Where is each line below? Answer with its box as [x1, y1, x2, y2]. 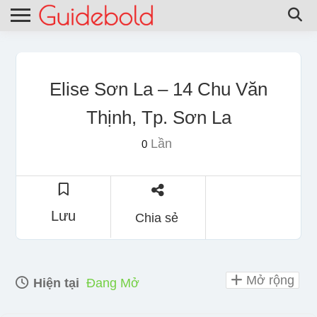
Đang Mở [86, 275, 139, 290]
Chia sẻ [134, 210, 178, 225]
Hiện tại [30, 275, 79, 290]
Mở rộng [243, 272, 294, 287]
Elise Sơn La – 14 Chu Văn [50, 78, 267, 100]
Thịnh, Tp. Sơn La [86, 106, 231, 128]
